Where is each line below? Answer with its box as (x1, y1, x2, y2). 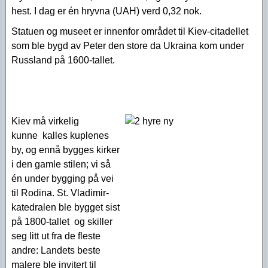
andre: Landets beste (11, 245, 100, 255)
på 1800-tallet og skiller (11, 217, 112, 227)
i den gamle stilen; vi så (11, 159, 111, 169)
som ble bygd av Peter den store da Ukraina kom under (11, 41, 244, 51)
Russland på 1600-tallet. (11, 55, 115, 65)
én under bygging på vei (11, 173, 114, 184)
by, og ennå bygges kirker (11, 145, 120, 155)
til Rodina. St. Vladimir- (11, 188, 109, 198)
